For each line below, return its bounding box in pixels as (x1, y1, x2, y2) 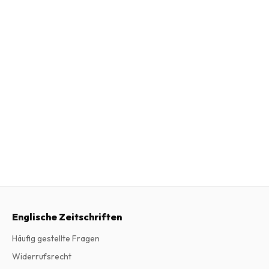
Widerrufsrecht (12, 251, 71, 262)
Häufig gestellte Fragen (12, 233, 100, 244)
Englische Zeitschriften (12, 211, 122, 223)
